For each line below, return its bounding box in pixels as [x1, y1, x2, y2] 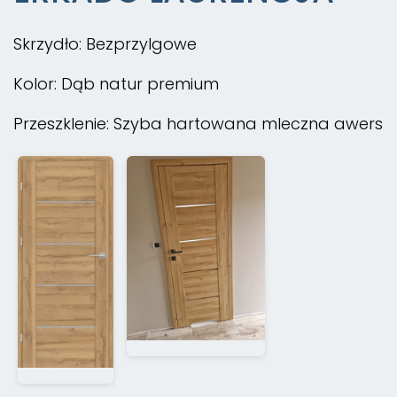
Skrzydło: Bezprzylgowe [13, 33, 197, 56]
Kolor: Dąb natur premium [13, 73, 219, 96]
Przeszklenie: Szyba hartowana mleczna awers [13, 113, 383, 136]
